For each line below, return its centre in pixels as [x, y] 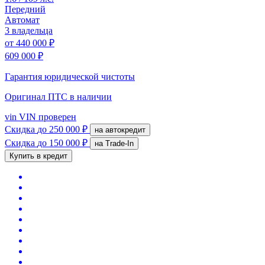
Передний [25, 9]
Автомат [22, 20]
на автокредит [125, 130]
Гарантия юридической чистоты [70, 76]
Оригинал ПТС [37, 96]
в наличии [91, 96]
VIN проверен [46, 117]
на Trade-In [119, 143]
